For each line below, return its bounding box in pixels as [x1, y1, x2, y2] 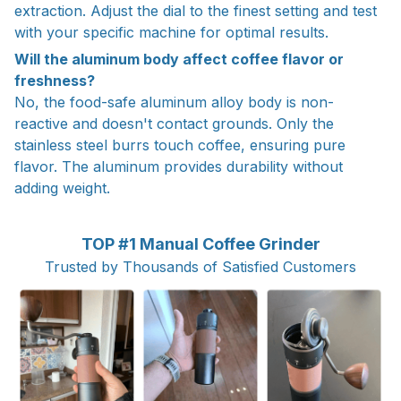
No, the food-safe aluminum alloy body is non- [14, 93, 334, 112]
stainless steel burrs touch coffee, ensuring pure [14, 136, 346, 155]
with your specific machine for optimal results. [14, 22, 328, 41]
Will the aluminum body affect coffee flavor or [14, 50, 344, 69]
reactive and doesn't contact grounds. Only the [14, 115, 334, 133]
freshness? [14, 72, 95, 90]
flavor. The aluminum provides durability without [14, 158, 343, 176]
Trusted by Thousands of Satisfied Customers [45, 257, 356, 276]
